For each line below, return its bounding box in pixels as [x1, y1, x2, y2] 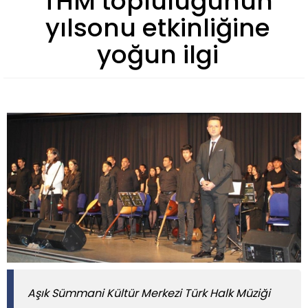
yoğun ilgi [96, 36, 219, 72]
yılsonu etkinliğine [45, 10, 270, 45]
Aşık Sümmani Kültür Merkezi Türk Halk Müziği [27, 285, 270, 302]
